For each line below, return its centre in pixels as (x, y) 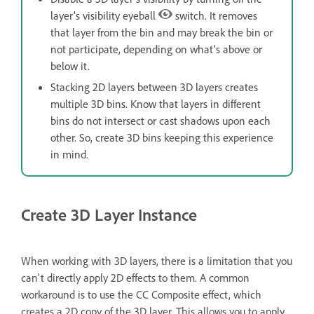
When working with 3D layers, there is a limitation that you (157, 261)
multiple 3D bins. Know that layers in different (156, 104)
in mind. (69, 155)
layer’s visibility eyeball (104, 16)
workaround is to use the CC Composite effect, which (141, 295)
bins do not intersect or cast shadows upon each (161, 121)
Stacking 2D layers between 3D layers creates (154, 87)
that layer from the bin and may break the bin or (162, 33)
